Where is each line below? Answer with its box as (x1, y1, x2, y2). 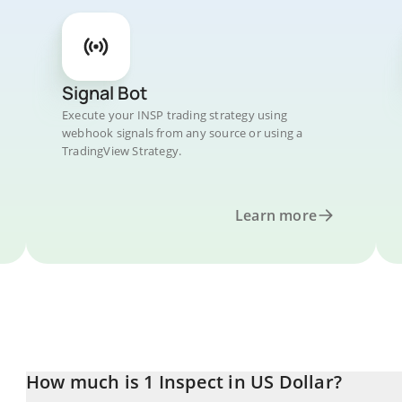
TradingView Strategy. (62, 143, 182, 159)
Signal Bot (62, 81, 147, 105)
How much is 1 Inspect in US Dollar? (26, 370, 342, 394)
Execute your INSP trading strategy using (62, 107, 287, 123)
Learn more (235, 205, 317, 225)
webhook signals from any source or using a (62, 125, 303, 141)
